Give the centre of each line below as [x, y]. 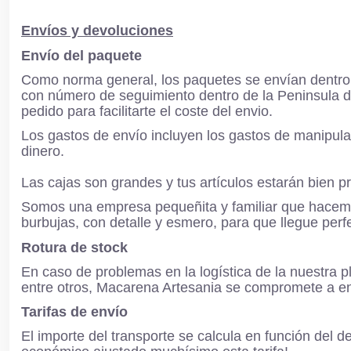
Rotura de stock [74, 247]
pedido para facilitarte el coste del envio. [147, 111]
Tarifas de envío [74, 311]
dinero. [43, 152]
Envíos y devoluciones [97, 30]
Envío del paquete [81, 55]
